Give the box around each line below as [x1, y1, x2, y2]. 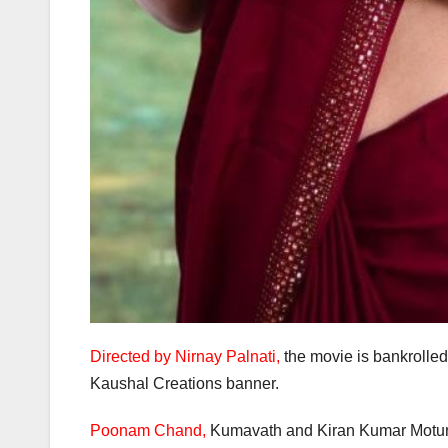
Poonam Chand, [90, 421, 206, 439]
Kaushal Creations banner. [90, 374, 279, 392]
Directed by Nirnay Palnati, [90, 347, 280, 365]
